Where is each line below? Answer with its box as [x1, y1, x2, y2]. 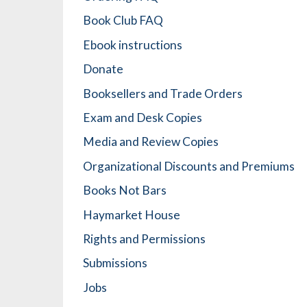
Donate [83, 62, 123, 77]
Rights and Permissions [83, 231, 206, 246]
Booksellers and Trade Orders [83, 86, 243, 101]
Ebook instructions [83, 37, 182, 52]
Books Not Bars [83, 183, 167, 198]
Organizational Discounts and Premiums [83, 158, 295, 173]
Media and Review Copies [83, 134, 219, 149]
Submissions [83, 256, 147, 271]
